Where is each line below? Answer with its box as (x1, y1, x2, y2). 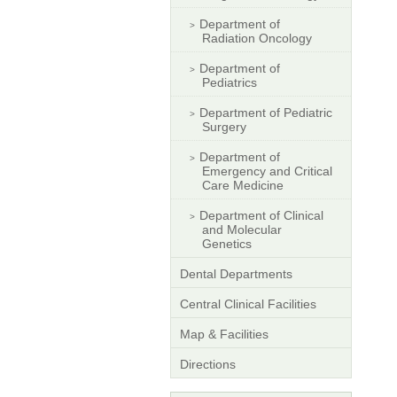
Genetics (202, 236, 252, 251)
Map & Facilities (180, 326, 269, 341)
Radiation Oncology (202, 30, 312, 45)
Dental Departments (180, 266, 292, 281)
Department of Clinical (199, 207, 323, 222)
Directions (180, 356, 236, 371)
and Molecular (202, 222, 282, 237)
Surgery (202, 119, 246, 134)
